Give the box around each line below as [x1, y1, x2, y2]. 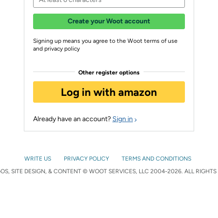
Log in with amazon [61, 85, 157, 99]
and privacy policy [33, 45, 80, 52]
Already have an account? [33, 114, 112, 123]
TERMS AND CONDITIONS [122, 155, 193, 162]
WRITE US [24, 155, 53, 162]
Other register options [78, 69, 140, 76]
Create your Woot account [68, 17, 150, 25]
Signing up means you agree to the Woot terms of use [33, 37, 178, 44]
